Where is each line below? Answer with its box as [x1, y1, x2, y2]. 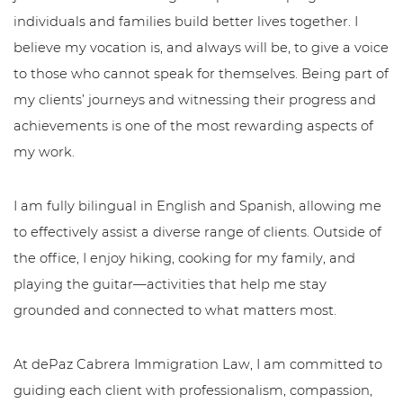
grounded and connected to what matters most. [13, 301, 336, 318]
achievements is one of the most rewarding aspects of [13, 117, 373, 134]
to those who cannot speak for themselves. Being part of [13, 65, 389, 82]
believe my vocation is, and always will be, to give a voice [13, 39, 389, 56]
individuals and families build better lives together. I [13, 13, 358, 30]
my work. [13, 143, 75, 160]
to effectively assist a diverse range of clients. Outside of [13, 223, 381, 240]
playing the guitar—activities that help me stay [13, 275, 327, 292]
